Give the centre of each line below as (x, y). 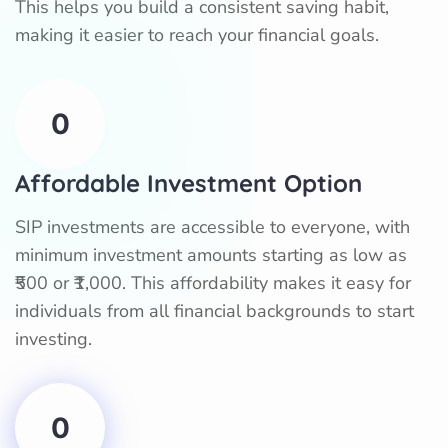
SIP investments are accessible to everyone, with (212, 226)
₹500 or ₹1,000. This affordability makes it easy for (213, 282)
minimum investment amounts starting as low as (211, 254)
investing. (53, 338)
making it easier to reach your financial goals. (197, 34)
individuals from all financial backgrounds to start (214, 310)
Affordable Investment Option (188, 182)
